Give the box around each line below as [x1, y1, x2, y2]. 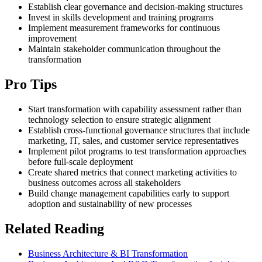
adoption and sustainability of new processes [28, 199, 192, 209]
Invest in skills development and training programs [28, 12, 213, 23]
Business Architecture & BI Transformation [28, 249, 188, 258]
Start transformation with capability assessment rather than [28, 104, 242, 115]
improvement [28, 33, 77, 44]
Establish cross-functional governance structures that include [28, 125, 250, 136]
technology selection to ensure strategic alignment [28, 115, 211, 125]
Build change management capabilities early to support [28, 188, 229, 199]
